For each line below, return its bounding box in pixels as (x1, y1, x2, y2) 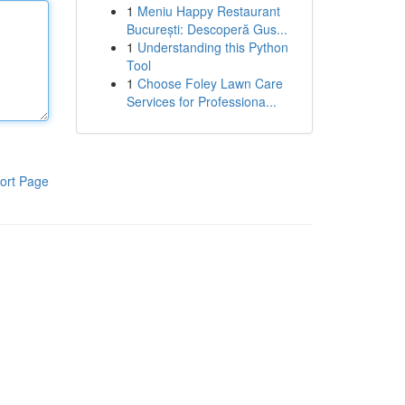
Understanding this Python (137, 38, 288, 56)
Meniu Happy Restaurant (137, 2, 280, 20)
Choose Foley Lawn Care (137, 74, 283, 92)
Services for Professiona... (126, 92, 277, 110)
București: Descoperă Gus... (126, 20, 287, 38)
